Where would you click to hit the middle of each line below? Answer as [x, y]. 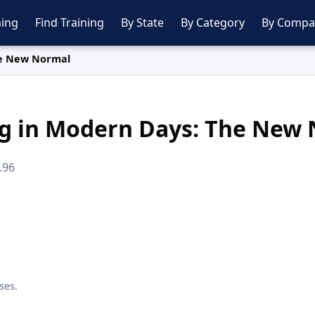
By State [142, 22]
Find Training [70, 22]
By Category [213, 22]
